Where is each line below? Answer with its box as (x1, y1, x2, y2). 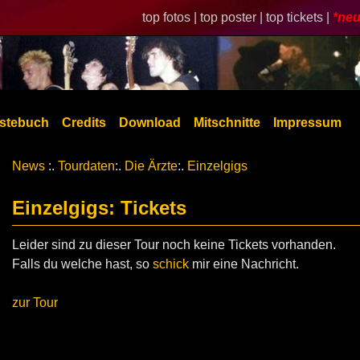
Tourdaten (58, 159, 115, 173)
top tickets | (266, 10, 333, 24)
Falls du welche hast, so (12, 257, 153, 271)
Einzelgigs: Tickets (12, 197, 186, 219)
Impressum (273, 116, 342, 129)
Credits (62, 116, 106, 129)
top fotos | (142, 10, 200, 24)
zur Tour (12, 296, 58, 309)
